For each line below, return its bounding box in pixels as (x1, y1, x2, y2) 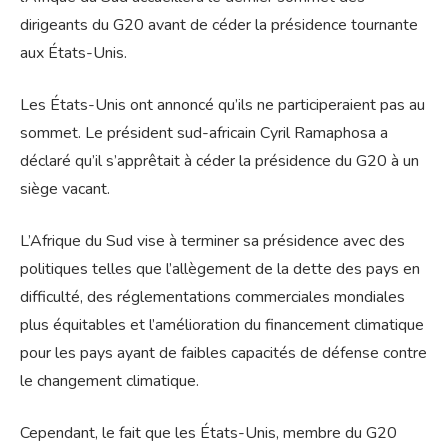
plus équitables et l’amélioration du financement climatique (20, 314, 424, 337)
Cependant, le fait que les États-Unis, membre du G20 (20, 422, 397, 445)
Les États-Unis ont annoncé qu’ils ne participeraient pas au (20, 94, 425, 117)
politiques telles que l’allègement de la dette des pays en (20, 258, 420, 281)
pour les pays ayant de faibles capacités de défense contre (20, 342, 427, 365)
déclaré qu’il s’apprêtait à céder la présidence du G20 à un (20, 150, 419, 173)
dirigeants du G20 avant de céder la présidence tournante (20, 14, 418, 37)
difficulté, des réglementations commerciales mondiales (20, 286, 405, 309)
